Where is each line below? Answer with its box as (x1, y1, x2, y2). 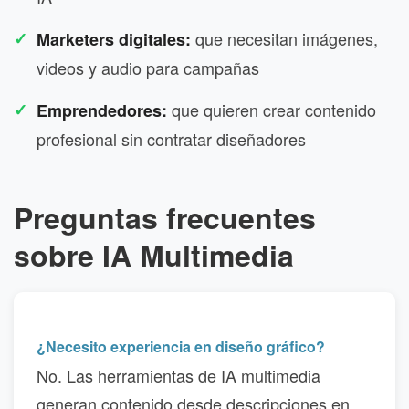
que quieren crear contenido (167, 97, 376, 121)
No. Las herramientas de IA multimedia (37, 362, 320, 387)
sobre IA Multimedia (14, 233, 294, 276)
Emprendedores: (37, 98, 167, 122)
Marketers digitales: (37, 26, 191, 51)
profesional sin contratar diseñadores (37, 126, 306, 151)
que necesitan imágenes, (191, 26, 378, 50)
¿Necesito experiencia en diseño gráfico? (37, 335, 325, 357)
